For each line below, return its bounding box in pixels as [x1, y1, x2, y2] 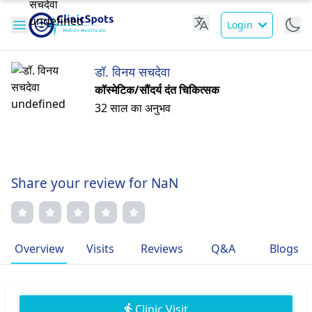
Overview [14, 241, 64, 256]
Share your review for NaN [11, 174, 178, 192]
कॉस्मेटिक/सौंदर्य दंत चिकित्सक [95, 82, 219, 97]
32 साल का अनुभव [95, 100, 171, 116]
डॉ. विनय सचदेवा [95, 63, 170, 80]
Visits [86, 241, 114, 256]
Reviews [140, 241, 183, 256]
